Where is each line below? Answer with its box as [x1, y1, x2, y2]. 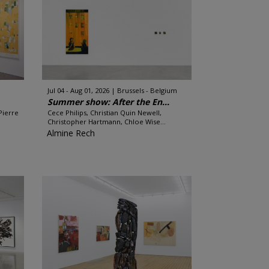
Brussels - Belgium [116, 86, 177, 95]
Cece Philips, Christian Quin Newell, [47, 108, 162, 117]
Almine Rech [46, 127, 95, 139]
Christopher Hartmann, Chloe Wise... [47, 117, 166, 126]
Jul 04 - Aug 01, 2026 [47, 86, 109, 95]
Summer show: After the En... [47, 96, 169, 107]
